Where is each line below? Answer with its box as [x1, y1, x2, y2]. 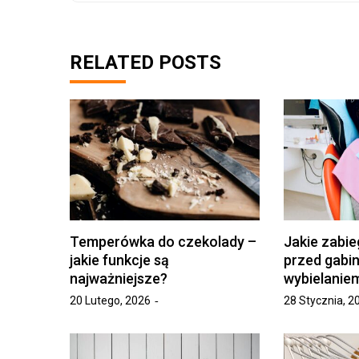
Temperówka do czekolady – [70, 232, 256, 250]
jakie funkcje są [70, 251, 169, 268]
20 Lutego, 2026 [70, 293, 151, 307]
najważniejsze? [70, 269, 167, 287]
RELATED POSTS [70, 51, 221, 75]
